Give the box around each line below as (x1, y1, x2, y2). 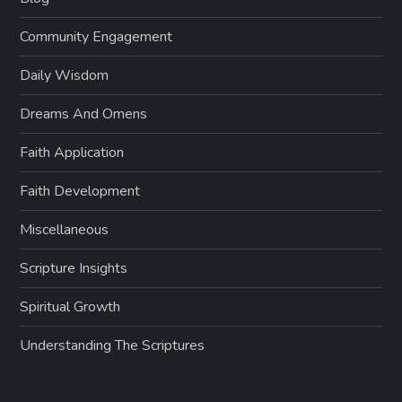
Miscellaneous (20, 220, 109, 240)
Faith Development (20, 181, 141, 202)
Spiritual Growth (20, 297, 121, 318)
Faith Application (20, 143, 125, 163)
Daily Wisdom (20, 66, 109, 86)
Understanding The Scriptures (20, 336, 205, 356)
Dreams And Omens (20, 104, 148, 125)
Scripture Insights (20, 258, 128, 279)
